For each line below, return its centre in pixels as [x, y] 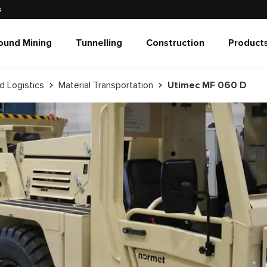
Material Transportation [106, 85]
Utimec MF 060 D [207, 85]
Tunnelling [99, 43]
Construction [175, 43]
